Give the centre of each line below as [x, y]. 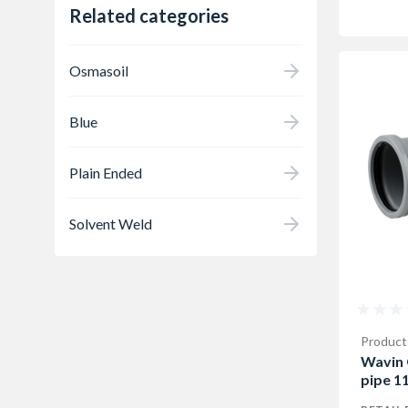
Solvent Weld [111, 223]
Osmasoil [99, 70]
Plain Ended [106, 172]
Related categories [149, 15]
